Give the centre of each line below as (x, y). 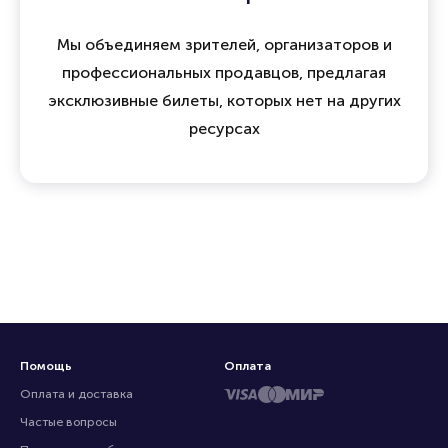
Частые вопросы (68, 422)
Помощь (46, 366)
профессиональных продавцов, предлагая (224, 72)
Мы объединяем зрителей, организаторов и (224, 44)
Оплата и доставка (76, 394)
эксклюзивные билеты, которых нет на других (224, 100)
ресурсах (224, 128)
